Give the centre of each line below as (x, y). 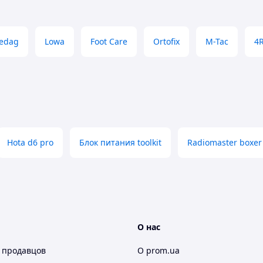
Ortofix (166, 41)
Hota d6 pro (30, 142)
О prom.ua (159, 250)
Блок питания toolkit (120, 142)
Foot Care (109, 41)
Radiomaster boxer (225, 142)
